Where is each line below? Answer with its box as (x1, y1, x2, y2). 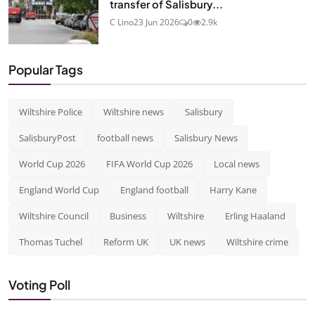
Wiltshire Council (19, 209, 89, 222)
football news (97, 131, 153, 144)
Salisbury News (174, 131, 238, 144)
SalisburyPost (19, 131, 76, 144)
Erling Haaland (225, 209, 285, 222)
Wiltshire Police (19, 105, 82, 118)
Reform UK (103, 235, 148, 248)
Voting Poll (8, 276, 70, 292)
